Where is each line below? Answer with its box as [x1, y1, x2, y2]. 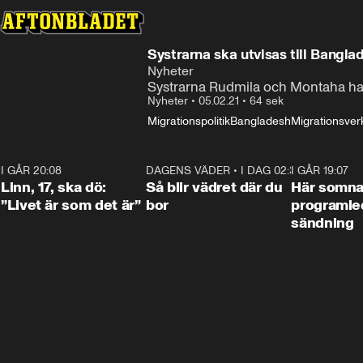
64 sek [250, 94, 284, 108]
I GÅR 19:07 [291, 164, 349, 177]
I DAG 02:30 [241, 164, 303, 177]
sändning [291, 214, 354, 232]
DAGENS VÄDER [146, 164, 231, 177]
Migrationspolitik [147, 114, 230, 128]
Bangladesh [230, 114, 291, 128]
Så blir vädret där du [146, 178, 283, 196]
